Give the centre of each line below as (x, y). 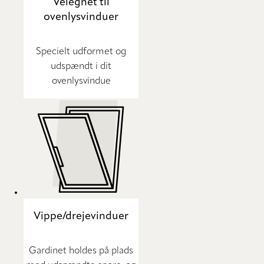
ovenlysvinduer (81, 17)
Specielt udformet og (81, 52)
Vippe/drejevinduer (81, 217)
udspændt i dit (81, 67)
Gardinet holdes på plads (81, 251)
